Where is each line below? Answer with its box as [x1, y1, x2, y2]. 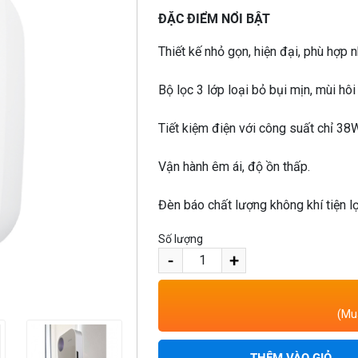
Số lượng [158, 232, 203, 245]
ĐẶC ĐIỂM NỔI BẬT [158, 10, 270, 26]
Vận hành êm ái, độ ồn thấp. [158, 158, 310, 174]
